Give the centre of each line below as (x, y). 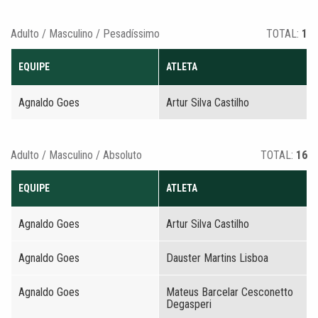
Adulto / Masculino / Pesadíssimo (85, 34)
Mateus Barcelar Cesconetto (230, 292)
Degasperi (189, 304)
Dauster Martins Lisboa (217, 258)
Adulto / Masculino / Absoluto (76, 155)
